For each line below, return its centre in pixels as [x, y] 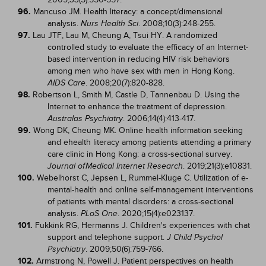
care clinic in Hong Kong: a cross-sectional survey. [140, 154]
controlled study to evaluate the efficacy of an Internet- [148, 47]
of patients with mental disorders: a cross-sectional [140, 202]
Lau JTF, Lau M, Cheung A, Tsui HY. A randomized [125, 35]
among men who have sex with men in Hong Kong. [141, 71]
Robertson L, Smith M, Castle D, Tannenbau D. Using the [136, 95]
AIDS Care [66, 83]
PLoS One [99, 213]
